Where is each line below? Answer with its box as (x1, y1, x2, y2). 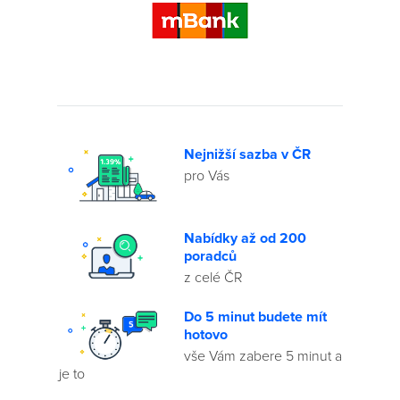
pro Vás (183, 167, 229, 185)
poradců (183, 247, 237, 266)
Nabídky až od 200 (183, 229, 306, 248)
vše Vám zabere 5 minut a (183, 347, 342, 366)
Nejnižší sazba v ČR (183, 146, 311, 163)
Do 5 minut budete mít (183, 308, 327, 327)
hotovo (183, 326, 228, 345)
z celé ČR (183, 269, 243, 287)
